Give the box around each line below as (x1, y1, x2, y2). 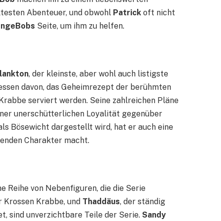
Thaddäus (82, 196, 120, 206)
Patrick (113, 8, 141, 18)
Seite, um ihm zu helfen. (35, 21, 124, 31)
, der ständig (120, 196, 165, 206)
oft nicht (141, 8, 175, 18)
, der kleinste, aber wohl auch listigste (29, 69, 168, 79)
